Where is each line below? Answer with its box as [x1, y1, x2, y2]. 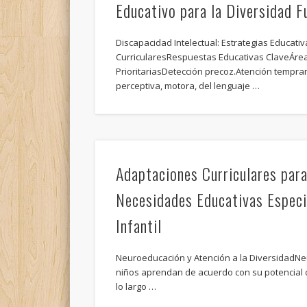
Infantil [115, 213, 162, 238]
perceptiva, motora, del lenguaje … [115, 79, 260, 93]
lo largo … [115, 280, 156, 293]
